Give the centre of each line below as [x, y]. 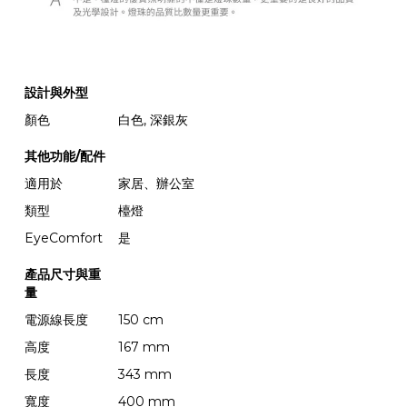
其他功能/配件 [65, 156]
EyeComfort [64, 238]
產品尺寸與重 [63, 274]
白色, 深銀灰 [153, 119]
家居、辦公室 [156, 183]
